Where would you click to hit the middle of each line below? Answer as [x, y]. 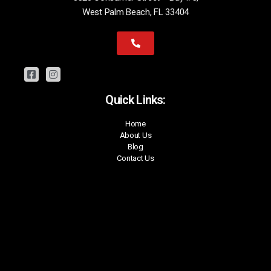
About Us [135, 135]
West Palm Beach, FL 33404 [135, 12]
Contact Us [135, 158]
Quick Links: [135, 100]
